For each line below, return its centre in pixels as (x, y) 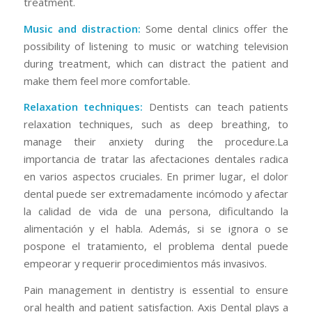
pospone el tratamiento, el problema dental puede (156, 246)
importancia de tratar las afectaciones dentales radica (156, 159)
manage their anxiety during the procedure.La (156, 142)
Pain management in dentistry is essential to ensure (156, 290)
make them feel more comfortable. (107, 80)
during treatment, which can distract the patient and (156, 63)
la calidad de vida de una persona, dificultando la (156, 211)
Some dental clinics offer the (214, 28)
